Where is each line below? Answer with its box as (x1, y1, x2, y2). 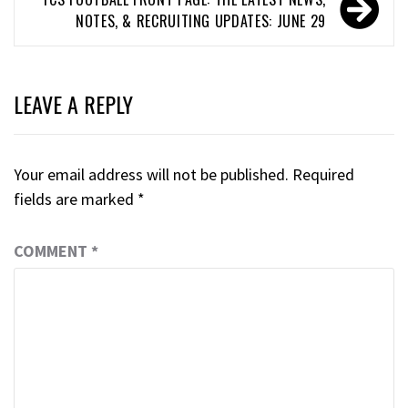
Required (292, 163, 354, 185)
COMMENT (14, 240, 91, 261)
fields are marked (14, 188, 138, 209)
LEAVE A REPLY (14, 87, 133, 120)
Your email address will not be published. (14, 163, 289, 185)
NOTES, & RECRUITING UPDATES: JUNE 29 (75, 9, 326, 32)
